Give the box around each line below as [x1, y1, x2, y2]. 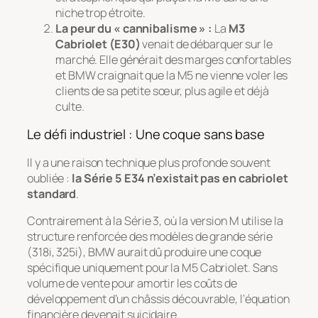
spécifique [27, 259, 82, 275]
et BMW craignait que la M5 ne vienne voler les [55, 67, 288, 83]
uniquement [82, 259, 143, 275]
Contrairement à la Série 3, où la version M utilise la [27, 212, 283, 229]
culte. [55, 98, 84, 114]
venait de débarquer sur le [140, 35, 273, 52]
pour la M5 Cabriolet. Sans [143, 259, 278, 275]
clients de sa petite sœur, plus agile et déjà [55, 82, 269, 99]
